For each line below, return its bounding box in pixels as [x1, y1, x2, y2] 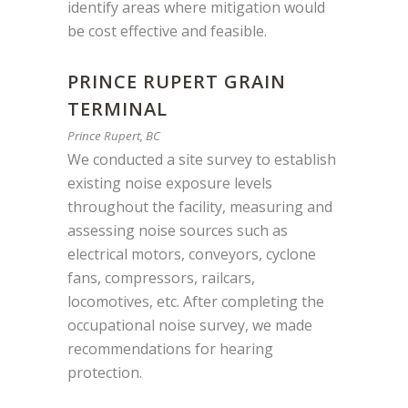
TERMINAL [67, 96, 168, 121]
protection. [67, 362, 142, 382]
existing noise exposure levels [67, 172, 272, 193]
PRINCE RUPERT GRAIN [67, 68, 286, 94]
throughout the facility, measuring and [67, 196, 332, 217]
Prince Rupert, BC [67, 127, 160, 144]
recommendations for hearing [67, 338, 273, 359]
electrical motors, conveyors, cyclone [67, 243, 316, 264]
